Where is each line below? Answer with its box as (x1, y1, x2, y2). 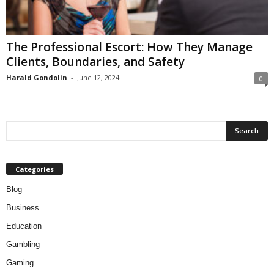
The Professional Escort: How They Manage (6, 39, 253, 56)
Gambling (6, 240, 40, 250)
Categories (15, 165, 54, 174)
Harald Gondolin (6, 73, 67, 83)
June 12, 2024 (77, 73, 119, 83)
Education (6, 221, 42, 231)
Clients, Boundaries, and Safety (6, 54, 185, 70)
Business (6, 203, 39, 213)
